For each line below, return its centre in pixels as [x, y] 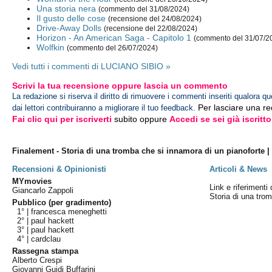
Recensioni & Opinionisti [59, 169]
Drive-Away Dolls [69, 28]
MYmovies [32, 181]
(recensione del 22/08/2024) [151, 29]
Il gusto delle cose [71, 19]
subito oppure [141, 119]
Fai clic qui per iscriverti [62, 119]
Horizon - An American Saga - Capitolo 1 [114, 38]
